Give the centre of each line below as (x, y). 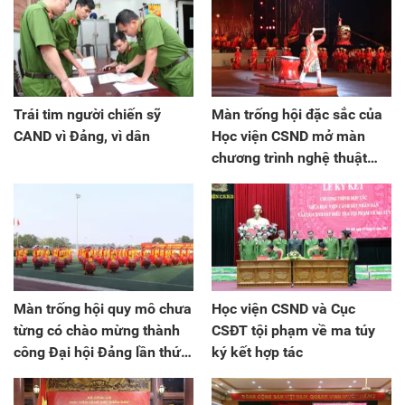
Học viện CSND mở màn (288, 136)
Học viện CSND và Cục (283, 308)
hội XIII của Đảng (267, 201)
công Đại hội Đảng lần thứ (97, 352)
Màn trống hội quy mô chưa (103, 308)
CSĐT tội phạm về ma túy (293, 330)
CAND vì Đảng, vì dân (82, 136)
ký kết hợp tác (257, 352)
